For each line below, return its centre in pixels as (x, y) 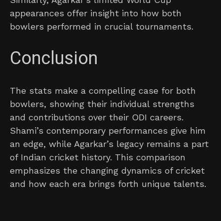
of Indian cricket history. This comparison (98, 157)
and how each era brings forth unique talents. (108, 184)
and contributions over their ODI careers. (97, 117)
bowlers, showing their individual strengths (102, 104)
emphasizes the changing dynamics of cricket (107, 171)
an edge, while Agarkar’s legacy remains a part (109, 144)
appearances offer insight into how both (96, 13)
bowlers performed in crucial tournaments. (102, 27)
